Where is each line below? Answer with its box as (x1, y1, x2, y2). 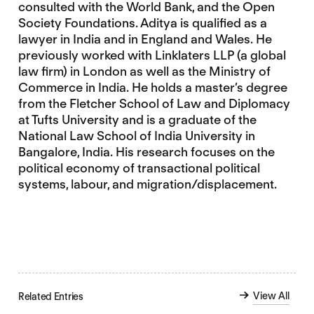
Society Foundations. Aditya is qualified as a (18, 15, 267, 30)
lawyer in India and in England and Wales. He (18, 32, 272, 46)
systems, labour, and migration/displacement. (18, 177, 277, 191)
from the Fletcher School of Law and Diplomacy (18, 96, 290, 111)
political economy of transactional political (18, 161, 260, 175)
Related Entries (18, 291, 83, 303)
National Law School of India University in (18, 128, 255, 143)
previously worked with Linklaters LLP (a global (18, 48, 286, 62)
